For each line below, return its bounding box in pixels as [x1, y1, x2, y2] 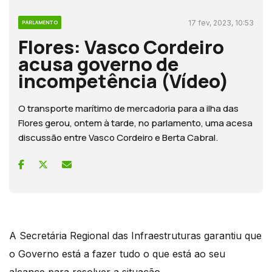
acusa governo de [18, 50, 178, 76]
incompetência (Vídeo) [18, 67, 229, 93]
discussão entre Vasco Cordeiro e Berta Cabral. [18, 131, 218, 144]
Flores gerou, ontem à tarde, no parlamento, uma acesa [18, 116, 253, 129]
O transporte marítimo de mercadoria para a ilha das [18, 101, 239, 115]
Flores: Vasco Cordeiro [18, 33, 224, 59]
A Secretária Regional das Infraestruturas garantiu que [9, 229, 262, 242]
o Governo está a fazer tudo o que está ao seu [9, 247, 225, 260]
